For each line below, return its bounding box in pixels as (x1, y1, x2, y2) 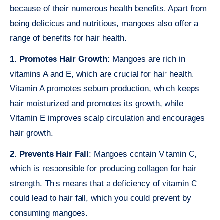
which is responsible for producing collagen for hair (10, 164, 196, 173)
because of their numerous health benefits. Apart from (10, 3, 207, 13)
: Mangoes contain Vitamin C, (89, 149, 197, 159)
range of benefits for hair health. (10, 33, 127, 43)
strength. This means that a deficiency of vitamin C (10, 178, 197, 188)
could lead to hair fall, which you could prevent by (10, 193, 191, 203)
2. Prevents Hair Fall (10, 149, 89, 159)
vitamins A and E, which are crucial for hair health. (10, 69, 194, 79)
